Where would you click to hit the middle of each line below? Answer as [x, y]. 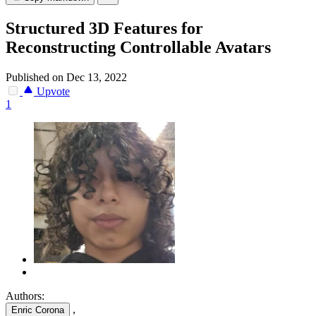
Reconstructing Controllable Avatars [138, 48]
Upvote [52, 92]
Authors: [25, 296]
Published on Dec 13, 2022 [66, 78]
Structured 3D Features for [104, 29]
